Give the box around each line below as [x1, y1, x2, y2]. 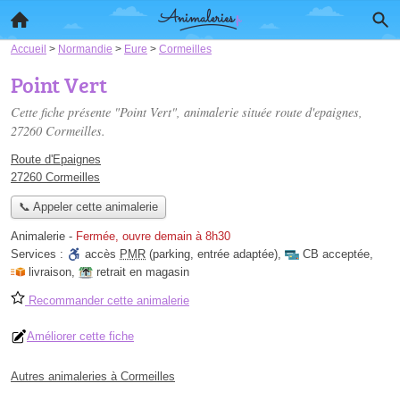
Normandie [58, 43, 112, 54]
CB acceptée [303, 247, 370, 262]
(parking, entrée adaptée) [146, 247, 278, 262]
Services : [11, 247, 67, 262]
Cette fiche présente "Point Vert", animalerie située [11, 104, 275, 121]
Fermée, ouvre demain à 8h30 [76, 229, 230, 244]
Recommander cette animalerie [25, 294, 189, 308]
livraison [29, 265, 71, 279]
